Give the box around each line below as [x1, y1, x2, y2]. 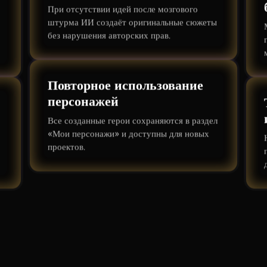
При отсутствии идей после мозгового [47, 4, 198, 15]
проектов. [47, 141, 85, 153]
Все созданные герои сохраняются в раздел [47, 115, 218, 126]
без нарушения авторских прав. [47, 30, 170, 41]
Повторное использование [47, 77, 203, 94]
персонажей [47, 93, 119, 110]
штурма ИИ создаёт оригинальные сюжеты [47, 17, 217, 28]
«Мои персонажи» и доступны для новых [47, 128, 209, 139]
